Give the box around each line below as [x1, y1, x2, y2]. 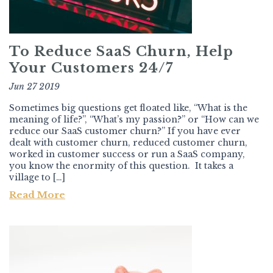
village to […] [9, 172, 65, 183]
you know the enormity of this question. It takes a [9, 160, 233, 172]
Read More [9, 189, 65, 201]
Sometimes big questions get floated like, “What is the [9, 102, 247, 114]
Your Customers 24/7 [9, 60, 173, 77]
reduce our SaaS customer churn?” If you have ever [9, 126, 241, 137]
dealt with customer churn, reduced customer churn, [9, 137, 247, 149]
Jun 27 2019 [9, 81, 60, 93]
